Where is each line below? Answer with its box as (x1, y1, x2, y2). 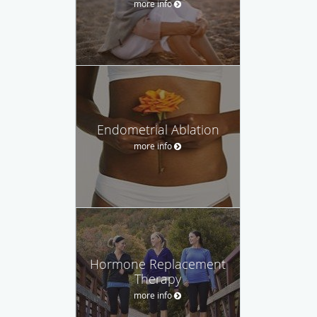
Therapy (134, 270, 181, 287)
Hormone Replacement (90, 255, 226, 272)
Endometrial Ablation (96, 120, 219, 138)
